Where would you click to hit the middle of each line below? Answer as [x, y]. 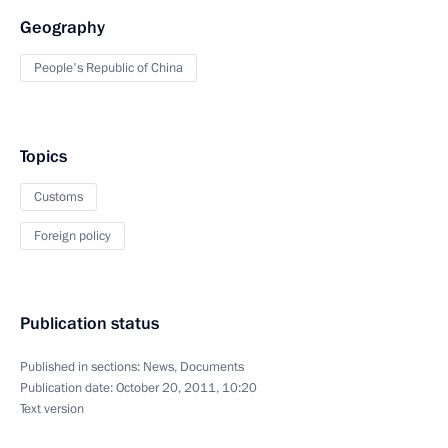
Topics [43, 156]
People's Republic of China [108, 68]
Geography [62, 27]
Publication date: [68, 388]
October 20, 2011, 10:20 [186, 388]
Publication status [89, 323]
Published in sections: [81, 367]
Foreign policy [72, 236]
